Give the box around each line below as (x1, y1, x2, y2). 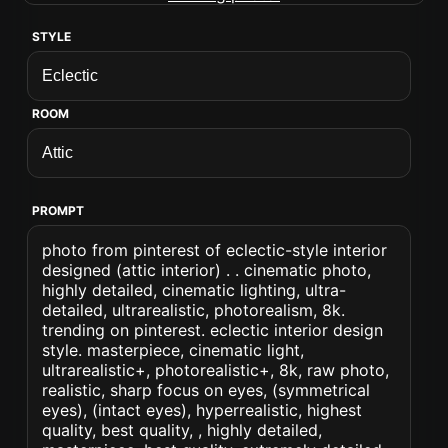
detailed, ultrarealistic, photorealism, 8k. (42, 300, 346, 320)
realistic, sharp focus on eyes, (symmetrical (42, 380, 371, 400)
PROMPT (32, 203, 85, 218)
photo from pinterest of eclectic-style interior (42, 240, 388, 260)
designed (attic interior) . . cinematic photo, (42, 260, 372, 280)
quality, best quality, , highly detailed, (42, 420, 323, 440)
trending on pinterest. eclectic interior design (42, 320, 384, 340)
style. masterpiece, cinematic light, (42, 340, 305, 360)
